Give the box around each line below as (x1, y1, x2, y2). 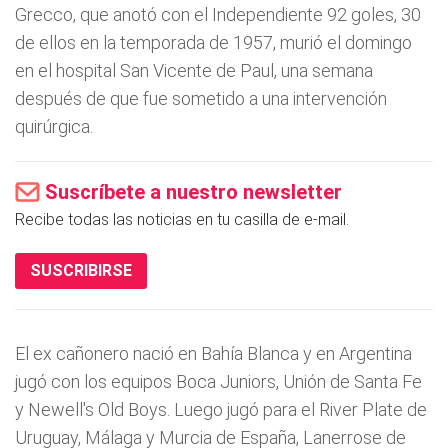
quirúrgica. (15, 116, 93, 137)
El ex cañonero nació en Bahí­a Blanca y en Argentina (15, 343, 412, 364)
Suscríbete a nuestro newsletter (45, 180, 342, 204)
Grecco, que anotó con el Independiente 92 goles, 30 (15, 4, 421, 25)
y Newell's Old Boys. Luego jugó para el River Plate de (15, 399, 427, 420)
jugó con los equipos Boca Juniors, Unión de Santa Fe (15, 371, 422, 392)
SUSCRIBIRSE (30, 261, 132, 280)
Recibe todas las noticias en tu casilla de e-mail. (15, 210, 349, 229)
